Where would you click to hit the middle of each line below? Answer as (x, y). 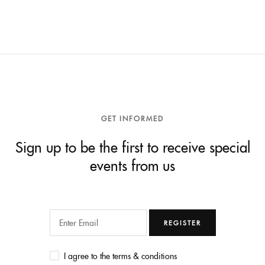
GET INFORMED (132, 118)
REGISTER (182, 222)
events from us (132, 164)
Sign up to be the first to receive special (132, 146)
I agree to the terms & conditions (120, 255)
